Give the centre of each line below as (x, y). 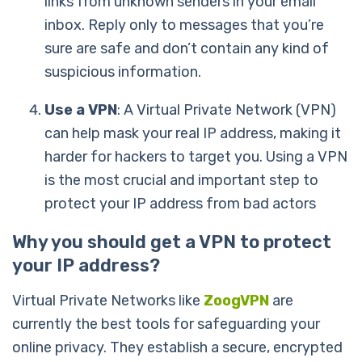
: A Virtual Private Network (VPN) (227, 109)
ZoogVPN (236, 300)
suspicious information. (123, 72)
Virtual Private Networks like (108, 300)
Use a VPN (81, 109)
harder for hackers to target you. (155, 156)
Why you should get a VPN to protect (172, 242)
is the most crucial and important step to (181, 180)
